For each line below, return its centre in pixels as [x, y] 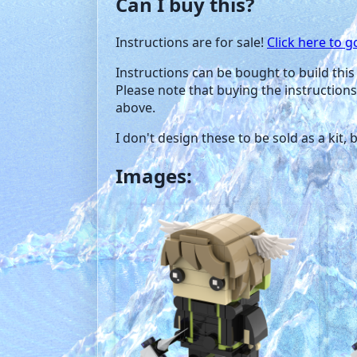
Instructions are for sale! [191, 42]
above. [135, 107]
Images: [154, 175]
